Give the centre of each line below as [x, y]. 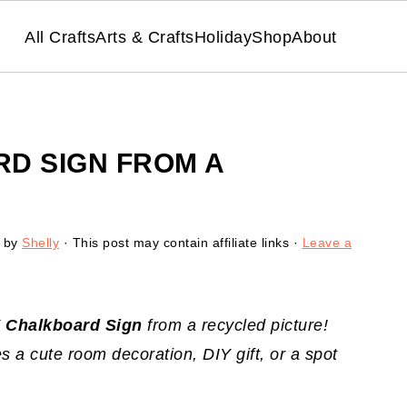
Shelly [40, 243]
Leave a [327, 243]
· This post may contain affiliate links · [181, 243]
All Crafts [60, 37]
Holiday [223, 37]
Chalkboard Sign [74, 325]
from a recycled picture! [235, 325]
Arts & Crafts [145, 37]
